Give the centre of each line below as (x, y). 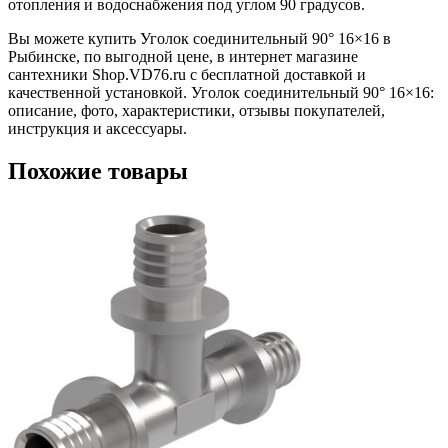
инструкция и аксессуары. (97, 129)
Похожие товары (98, 171)
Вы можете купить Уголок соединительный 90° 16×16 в (199, 39)
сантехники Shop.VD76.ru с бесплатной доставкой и (187, 75)
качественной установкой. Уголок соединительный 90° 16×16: (221, 93)
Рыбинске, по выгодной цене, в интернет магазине (183, 57)
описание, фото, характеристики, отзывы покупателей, (196, 111)
